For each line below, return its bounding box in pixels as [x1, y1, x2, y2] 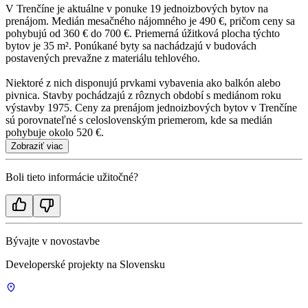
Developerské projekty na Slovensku [5, 258, 165, 271]
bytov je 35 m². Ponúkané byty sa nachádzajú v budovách [5, 40, 256, 52]
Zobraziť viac [11, 141, 63, 152]
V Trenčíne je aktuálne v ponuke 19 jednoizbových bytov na [5, 3, 268, 15]
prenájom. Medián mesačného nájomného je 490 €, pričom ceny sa [5, 15, 295, 27]
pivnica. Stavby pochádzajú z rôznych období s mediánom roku [5, 89, 281, 102]
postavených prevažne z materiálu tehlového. [5, 52, 200, 65]
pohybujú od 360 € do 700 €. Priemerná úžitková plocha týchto [5, 27, 280, 40]
